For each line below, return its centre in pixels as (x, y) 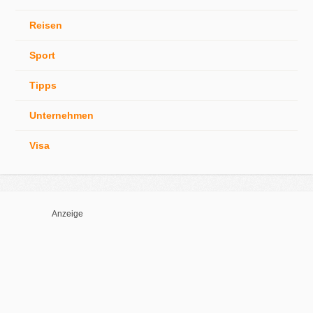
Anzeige (67, 213)
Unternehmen (62, 115)
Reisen (46, 25)
